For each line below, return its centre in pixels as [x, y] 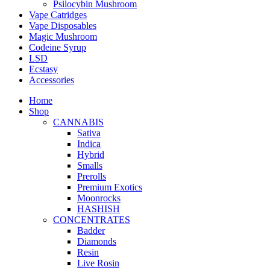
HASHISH [99, 209]
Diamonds [97, 241]
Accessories [52, 80]
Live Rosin [98, 263]
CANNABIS [78, 122]
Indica [89, 143]
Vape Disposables [63, 25]
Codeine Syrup [58, 47]
